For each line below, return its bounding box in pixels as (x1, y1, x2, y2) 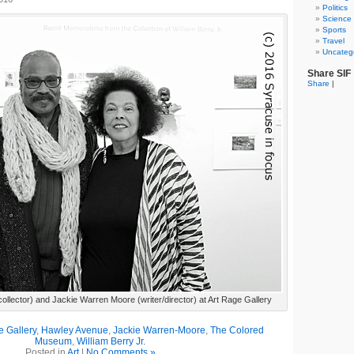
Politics (322, 3, 348, 12)
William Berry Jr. (77, 336, 145, 347)
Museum (35, 336, 72, 347)
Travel (322, 36, 345, 45)
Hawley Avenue (40, 325, 108, 336)
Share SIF (307, 68, 351, 79)
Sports (322, 25, 346, 34)
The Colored (209, 325, 264, 336)
